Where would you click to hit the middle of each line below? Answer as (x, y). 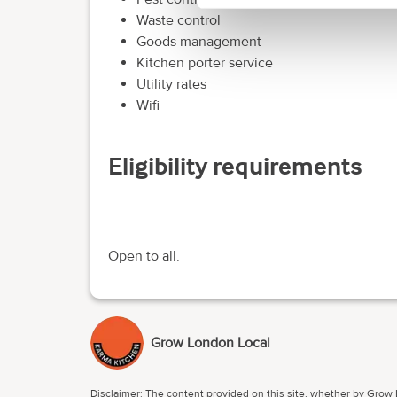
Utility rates (171, 84)
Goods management (199, 41)
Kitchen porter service (205, 62)
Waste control (179, 20)
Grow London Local (210, 343)
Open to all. (144, 257)
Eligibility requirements (235, 165)
